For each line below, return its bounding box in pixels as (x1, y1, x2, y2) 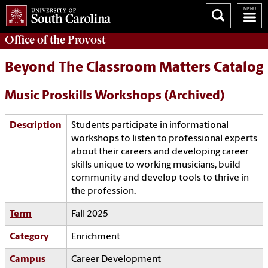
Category (10, 232, 49, 242)
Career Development (71, 255, 161, 265)
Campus (10, 255, 45, 265)
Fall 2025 (71, 209, 108, 220)
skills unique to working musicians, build (71, 160, 240, 170)
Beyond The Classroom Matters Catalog (5, 61, 263, 76)
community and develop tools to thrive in (71, 173, 249, 184)
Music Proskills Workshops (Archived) (5, 90, 225, 103)
